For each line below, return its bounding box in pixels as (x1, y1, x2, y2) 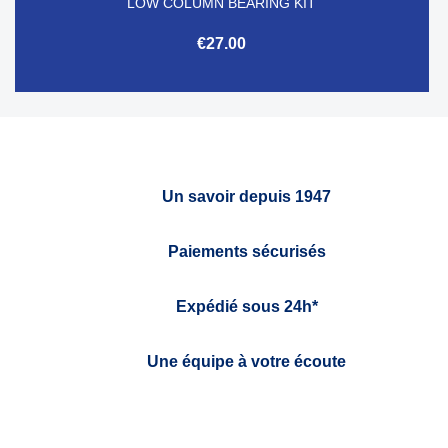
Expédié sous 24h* (175, 297, 318, 315)
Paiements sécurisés (167, 242, 326, 260)
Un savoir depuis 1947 (162, 187, 331, 205)
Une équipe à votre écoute (147, 352, 346, 370)
